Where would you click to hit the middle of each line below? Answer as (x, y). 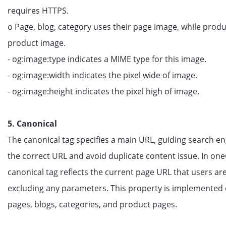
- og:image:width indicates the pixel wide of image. (102, 75)
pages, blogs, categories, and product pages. (92, 204)
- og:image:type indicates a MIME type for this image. (107, 59)
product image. (37, 43)
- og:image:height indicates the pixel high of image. (103, 91)
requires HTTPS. (38, 11)
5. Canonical (32, 124)
